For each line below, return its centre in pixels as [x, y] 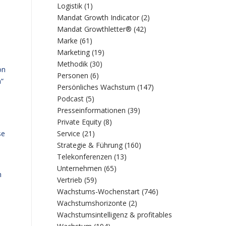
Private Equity [79, 122]
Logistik [70, 6]
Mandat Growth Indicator [98, 17]
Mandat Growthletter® [95, 29]
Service [69, 133]
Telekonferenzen [85, 157]
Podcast [71, 99]
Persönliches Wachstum [96, 87]
